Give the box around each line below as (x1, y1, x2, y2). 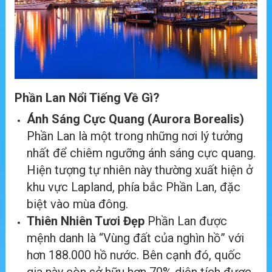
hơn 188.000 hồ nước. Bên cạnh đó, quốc (27, 248, 241, 263)
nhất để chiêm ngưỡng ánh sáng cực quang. (27, 146, 256, 161)
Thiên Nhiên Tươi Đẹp (27, 214, 144, 229)
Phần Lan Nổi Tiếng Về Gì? (15, 90, 160, 106)
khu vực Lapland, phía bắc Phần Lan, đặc (27, 180, 240, 195)
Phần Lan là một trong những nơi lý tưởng (27, 129, 243, 144)
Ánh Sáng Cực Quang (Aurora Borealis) (27, 112, 244, 127)
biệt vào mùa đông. (27, 197, 128, 212)
